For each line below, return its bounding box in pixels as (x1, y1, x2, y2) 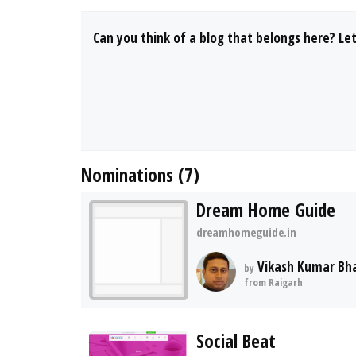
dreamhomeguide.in (196, 224, 296, 240)
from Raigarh (244, 275, 303, 289)
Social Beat (196, 328, 276, 354)
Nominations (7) (81, 162, 199, 188)
